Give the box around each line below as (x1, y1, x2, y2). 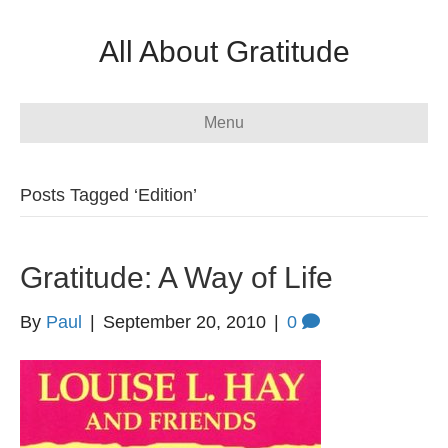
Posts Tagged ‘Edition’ (20, 185, 197, 205)
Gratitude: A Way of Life (20, 261, 333, 294)
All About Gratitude (98, 35, 350, 68)
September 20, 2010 (103, 312, 266, 332)
